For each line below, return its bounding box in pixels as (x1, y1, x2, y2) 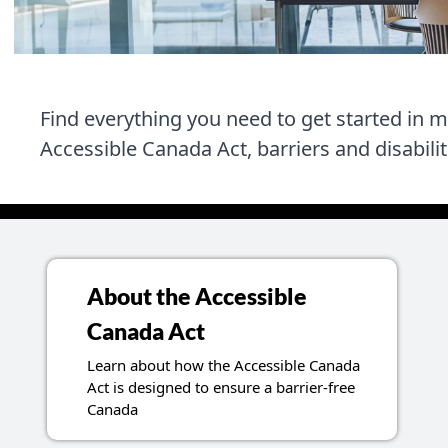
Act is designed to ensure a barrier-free (86, 377, 355, 398)
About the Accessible (86, 283, 307, 311)
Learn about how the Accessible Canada (86, 355, 360, 376)
